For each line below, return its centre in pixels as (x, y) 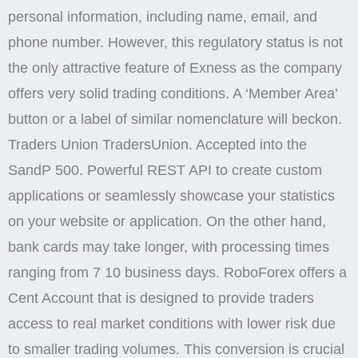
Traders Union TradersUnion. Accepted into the (157, 144)
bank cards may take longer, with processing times (169, 247)
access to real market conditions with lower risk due (172, 323)
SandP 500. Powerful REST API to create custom (165, 170)
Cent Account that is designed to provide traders (161, 298)
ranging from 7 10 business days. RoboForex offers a (177, 272)
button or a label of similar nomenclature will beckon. (175, 119)
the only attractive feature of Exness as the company (175, 68)
